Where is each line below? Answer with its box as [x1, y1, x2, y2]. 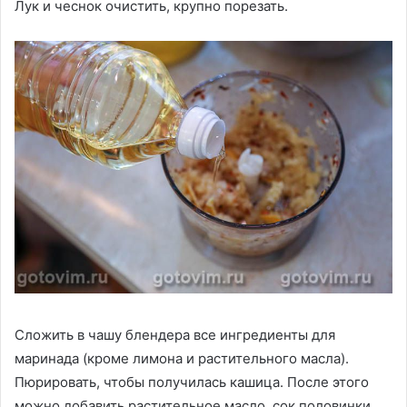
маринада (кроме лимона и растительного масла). [15, 349, 349, 367]
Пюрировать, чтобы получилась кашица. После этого [15, 372, 369, 391]
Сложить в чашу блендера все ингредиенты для [15, 325, 335, 343]
